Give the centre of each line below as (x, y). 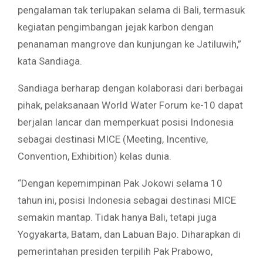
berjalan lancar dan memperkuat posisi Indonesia (126, 122)
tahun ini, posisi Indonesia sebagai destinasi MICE (127, 200)
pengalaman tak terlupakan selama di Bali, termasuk (131, 10)
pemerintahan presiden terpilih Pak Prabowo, (115, 251)
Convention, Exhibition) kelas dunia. (95, 156)
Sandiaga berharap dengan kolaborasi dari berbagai (130, 88)
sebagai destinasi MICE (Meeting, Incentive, (113, 139)
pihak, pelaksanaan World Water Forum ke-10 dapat (130, 105)
